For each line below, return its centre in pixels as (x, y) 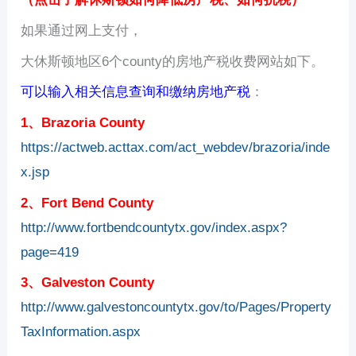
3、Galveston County (88, 283)
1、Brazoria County (83, 123)
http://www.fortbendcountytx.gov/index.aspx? (154, 227)
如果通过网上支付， (82, 31)
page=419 (50, 252)
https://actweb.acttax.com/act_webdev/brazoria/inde (176, 148)
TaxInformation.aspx (81, 332)
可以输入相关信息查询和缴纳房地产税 (136, 92)
